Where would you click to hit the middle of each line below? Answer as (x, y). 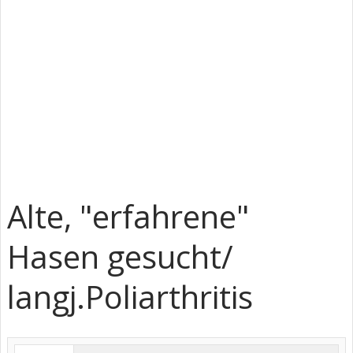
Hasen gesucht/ (120, 256)
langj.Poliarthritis (130, 297)
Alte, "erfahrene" (128, 216)
